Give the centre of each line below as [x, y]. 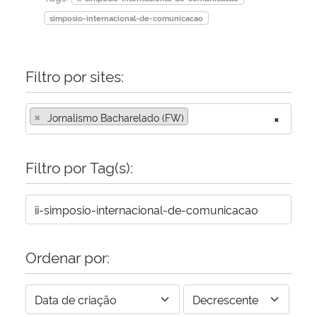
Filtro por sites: [75, 75]
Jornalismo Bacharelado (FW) [116, 117]
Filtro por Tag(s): [79, 166]
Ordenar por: [68, 256]
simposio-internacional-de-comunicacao [126, 18]
